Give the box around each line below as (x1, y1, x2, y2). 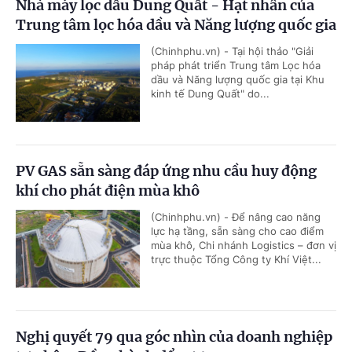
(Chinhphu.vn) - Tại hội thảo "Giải (151, 45, 313, 58)
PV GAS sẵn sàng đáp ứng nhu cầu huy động (16, 162, 317, 181)
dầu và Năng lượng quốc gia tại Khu (151, 73, 324, 86)
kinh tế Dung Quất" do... (151, 87, 269, 101)
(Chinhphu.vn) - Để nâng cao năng (151, 211, 321, 224)
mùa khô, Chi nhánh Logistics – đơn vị (151, 239, 336, 252)
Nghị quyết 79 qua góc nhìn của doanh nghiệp (16, 328, 332, 346)
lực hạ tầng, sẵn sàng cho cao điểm (151, 225, 324, 238)
